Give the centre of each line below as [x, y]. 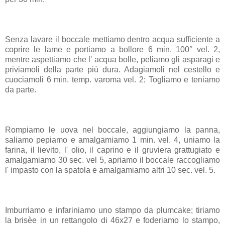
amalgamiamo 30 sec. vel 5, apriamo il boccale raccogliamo [113, 160]
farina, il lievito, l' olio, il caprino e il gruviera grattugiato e [113, 150]
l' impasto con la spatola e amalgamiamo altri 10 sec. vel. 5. [110, 170]
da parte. [21, 90]
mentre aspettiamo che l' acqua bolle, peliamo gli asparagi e [113, 60]
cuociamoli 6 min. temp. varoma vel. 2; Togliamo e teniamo [113, 80]
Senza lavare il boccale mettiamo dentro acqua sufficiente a [113, 40]
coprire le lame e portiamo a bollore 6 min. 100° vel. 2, [113, 50]
